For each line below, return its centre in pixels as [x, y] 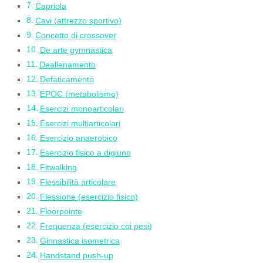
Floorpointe [61, 212]
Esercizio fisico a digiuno [85, 153]
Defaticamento [67, 80]
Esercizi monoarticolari [82, 109]
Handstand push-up [76, 256]
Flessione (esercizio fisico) [89, 197]
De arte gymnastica [76, 50]
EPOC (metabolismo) [79, 94]
